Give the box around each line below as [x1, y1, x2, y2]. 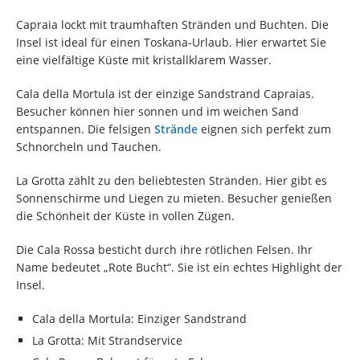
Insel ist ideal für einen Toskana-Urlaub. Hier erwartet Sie [16, 34, 326, 50]
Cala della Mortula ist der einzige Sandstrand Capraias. [16, 85, 314, 101]
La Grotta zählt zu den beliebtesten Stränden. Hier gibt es [16, 172, 327, 188]
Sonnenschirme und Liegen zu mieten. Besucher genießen [16, 190, 332, 206]
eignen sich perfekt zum [198, 121, 331, 137]
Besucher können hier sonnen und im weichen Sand [16, 103, 299, 119]
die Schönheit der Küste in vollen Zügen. [16, 207, 235, 223]
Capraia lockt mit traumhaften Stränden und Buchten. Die [16, 16, 329, 32]
